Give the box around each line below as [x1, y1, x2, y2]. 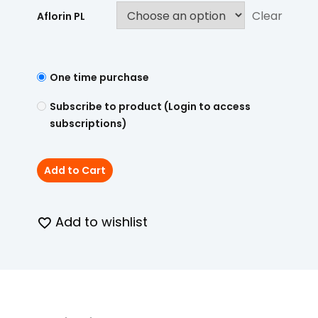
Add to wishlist [55, 213, 148, 231]
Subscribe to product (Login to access [50, 99, 251, 114]
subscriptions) [50, 116, 127, 131]
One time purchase [50, 70, 149, 84]
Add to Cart [44, 163, 106, 177]
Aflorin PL [37, 9, 85, 23]
